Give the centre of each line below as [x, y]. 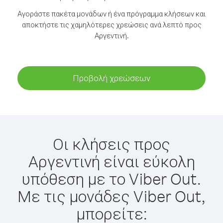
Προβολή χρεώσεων [111, 78]
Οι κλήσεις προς [111, 144]
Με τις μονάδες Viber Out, [111, 196]
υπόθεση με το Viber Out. [111, 178]
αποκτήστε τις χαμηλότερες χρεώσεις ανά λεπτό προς [111, 25]
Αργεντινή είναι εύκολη [111, 161]
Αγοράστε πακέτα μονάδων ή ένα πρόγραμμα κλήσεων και [111, 14]
